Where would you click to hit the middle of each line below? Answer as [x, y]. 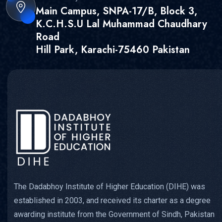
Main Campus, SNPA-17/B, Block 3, [116, 11]
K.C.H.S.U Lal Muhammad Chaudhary [121, 24]
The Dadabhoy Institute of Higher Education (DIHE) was [110, 186]
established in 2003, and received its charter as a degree [112, 200]
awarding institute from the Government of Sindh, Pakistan [114, 214]
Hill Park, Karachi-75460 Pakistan [113, 50]
